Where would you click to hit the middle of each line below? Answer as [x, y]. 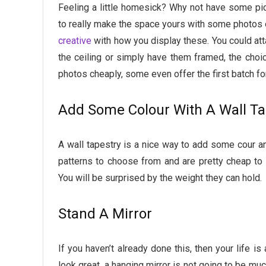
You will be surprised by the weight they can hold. [161, 178]
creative [75, 41]
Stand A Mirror [105, 214]
